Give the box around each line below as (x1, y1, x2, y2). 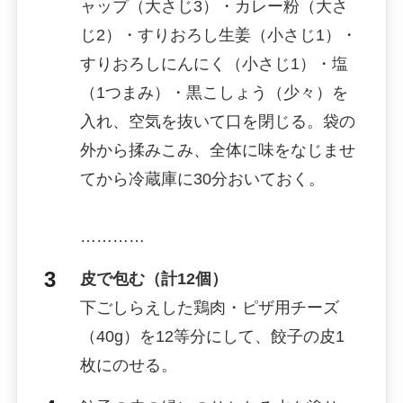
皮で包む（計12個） (79, 269, 228, 288)
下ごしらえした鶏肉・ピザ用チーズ (79, 298, 339, 317)
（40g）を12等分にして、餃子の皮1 (79, 327, 345, 345)
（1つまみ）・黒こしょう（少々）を (79, 83, 348, 102)
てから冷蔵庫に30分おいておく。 (79, 169, 325, 188)
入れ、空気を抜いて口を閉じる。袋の (79, 112, 355, 130)
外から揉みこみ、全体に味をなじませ (79, 140, 355, 159)
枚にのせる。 (79, 355, 177, 374)
